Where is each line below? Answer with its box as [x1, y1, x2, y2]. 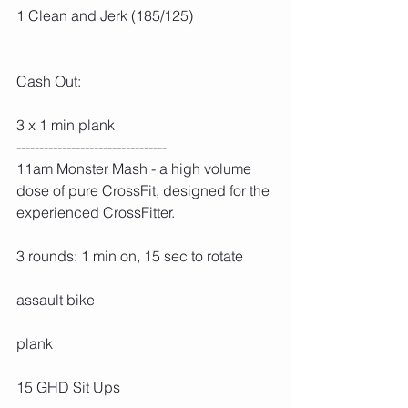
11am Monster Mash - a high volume [16, 159, 255, 178]
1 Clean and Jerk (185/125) [16, 6, 193, 25]
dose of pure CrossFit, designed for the [16, 181, 273, 200]
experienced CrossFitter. [16, 203, 175, 222]
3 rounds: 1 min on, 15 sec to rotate [16, 247, 243, 266]
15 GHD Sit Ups [16, 378, 120, 397]
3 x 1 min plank [16, 116, 115, 135]
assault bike [16, 291, 95, 310]
